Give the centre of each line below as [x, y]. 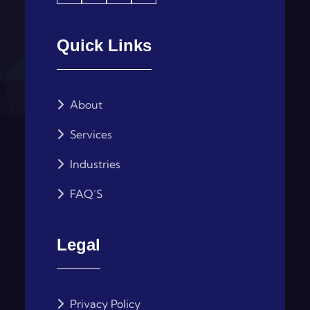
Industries [94, 164]
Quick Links [104, 46]
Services [90, 135]
